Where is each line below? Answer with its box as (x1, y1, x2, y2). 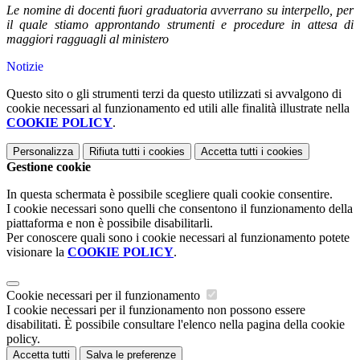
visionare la (6, 245, 67, 260)
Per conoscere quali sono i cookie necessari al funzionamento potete (6, 231, 350, 245)
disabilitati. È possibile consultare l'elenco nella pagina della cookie (6, 317, 345, 332)
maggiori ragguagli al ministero (6, 32, 169, 47)
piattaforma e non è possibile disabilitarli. (6, 216, 213, 231)
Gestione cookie (6, 160, 91, 174)
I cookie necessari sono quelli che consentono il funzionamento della (6, 202, 353, 216)
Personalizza (13, 145, 73, 158)
